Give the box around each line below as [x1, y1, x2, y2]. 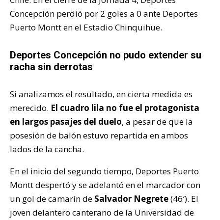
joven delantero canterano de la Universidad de [10, 207, 194, 219]
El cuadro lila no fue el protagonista [51, 102, 199, 114]
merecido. [10, 102, 51, 114]
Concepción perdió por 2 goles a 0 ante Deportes [10, 8, 198, 20]
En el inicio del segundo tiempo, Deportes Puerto [10, 165, 199, 177]
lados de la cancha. [10, 143, 84, 155]
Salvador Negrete [94, 193, 168, 205]
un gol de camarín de [10, 193, 94, 205]
